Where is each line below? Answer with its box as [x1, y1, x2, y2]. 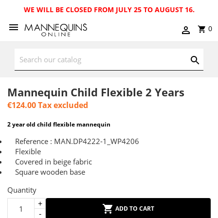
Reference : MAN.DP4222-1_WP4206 [7, 136, 139, 146]
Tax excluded [36, 100, 88, 110]
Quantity [7, 185, 36, 195]
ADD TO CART [115, 204, 154, 213]
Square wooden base [7, 167, 85, 177]
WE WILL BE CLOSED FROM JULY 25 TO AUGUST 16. [23, 5, 195, 14]
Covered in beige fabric [7, 157, 92, 166]
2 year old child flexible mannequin [7, 120, 110, 128]
